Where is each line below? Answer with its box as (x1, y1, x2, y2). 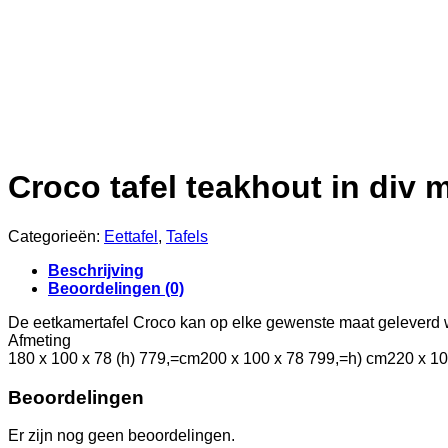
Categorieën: (8, 227, 104, 245)
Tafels (166, 227, 208, 245)
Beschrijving (48, 261, 144, 279)
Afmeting (8, 331, 71, 349)
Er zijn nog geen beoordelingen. (8, 427, 235, 445)
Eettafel (104, 227, 158, 245)
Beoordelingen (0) (48, 279, 184, 297)
